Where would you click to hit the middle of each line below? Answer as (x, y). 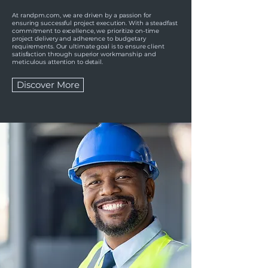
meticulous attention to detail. (57, 62)
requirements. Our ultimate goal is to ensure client (88, 46)
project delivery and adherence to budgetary (79, 39)
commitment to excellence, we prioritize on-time (86, 31)
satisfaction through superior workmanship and (84, 54)
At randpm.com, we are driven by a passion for (82, 15)
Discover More (48, 85)
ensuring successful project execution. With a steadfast (95, 23)
